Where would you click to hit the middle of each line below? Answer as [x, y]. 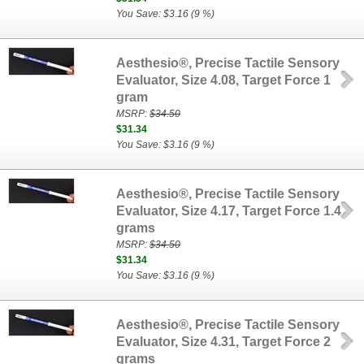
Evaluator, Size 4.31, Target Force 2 [224, 342]
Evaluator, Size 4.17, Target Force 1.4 [229, 211]
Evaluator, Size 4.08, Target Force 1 [224, 80]
